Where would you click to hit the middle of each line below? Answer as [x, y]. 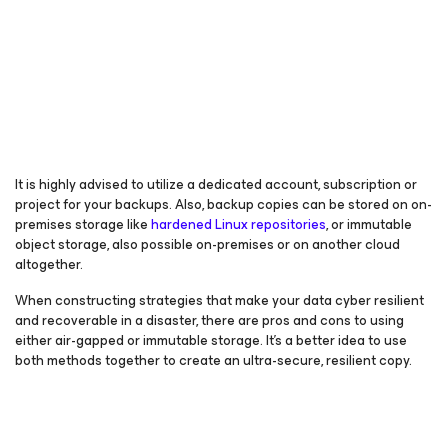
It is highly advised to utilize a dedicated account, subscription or [216, 184]
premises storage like [83, 224]
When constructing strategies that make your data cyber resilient [219, 300]
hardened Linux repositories [238, 224]
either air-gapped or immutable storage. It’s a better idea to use [211, 340]
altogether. [49, 264]
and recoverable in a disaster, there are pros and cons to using [209, 320]
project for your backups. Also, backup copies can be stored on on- [223, 204]
